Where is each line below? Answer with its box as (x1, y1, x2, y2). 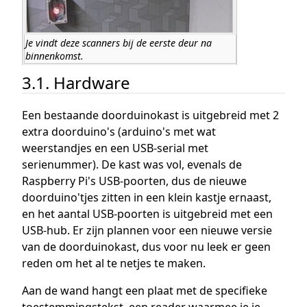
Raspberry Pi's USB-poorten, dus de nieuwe (22, 173, 247, 189)
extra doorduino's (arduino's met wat (22, 124, 216, 140)
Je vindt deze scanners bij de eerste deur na (25, 36, 212, 49)
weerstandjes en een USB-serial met (22, 140, 208, 156)
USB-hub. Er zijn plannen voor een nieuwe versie (22, 223, 272, 238)
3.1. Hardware (22, 71, 130, 95)
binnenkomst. (25, 49, 84, 62)
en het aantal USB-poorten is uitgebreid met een (22, 206, 273, 222)
